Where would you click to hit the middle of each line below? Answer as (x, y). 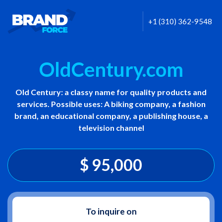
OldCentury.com (111, 69)
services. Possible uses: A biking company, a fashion (111, 104)
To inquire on (111, 211)
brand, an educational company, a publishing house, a (111, 116)
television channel (111, 128)
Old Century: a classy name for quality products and (111, 92)
